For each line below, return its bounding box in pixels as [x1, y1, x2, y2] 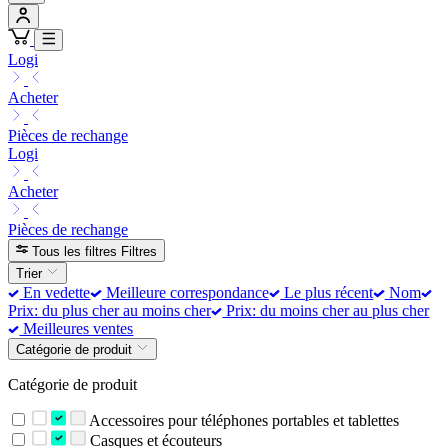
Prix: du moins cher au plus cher [222, 301, 430, 319]
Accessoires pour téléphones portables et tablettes [85, 412, 399, 430]
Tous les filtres [32, 243, 118, 259]
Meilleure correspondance [101, 283, 269, 301]
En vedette [19, 283, 91, 301]
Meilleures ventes [19, 319, 134, 337]
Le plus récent [280, 283, 374, 301]
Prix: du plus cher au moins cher [8, 301, 211, 319]
